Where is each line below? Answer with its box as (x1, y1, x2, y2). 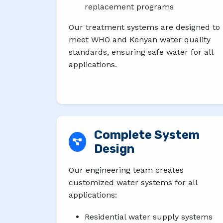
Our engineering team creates (69, 165, 184, 175)
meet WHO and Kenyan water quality (69, 34, 211, 44)
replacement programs (85, 1, 174, 11)
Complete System (94, 127, 200, 142)
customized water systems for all (69, 177, 197, 187)
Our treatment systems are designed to (69, 22, 220, 32)
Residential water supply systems (85, 212, 213, 222)
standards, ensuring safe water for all (69, 47, 213, 57)
